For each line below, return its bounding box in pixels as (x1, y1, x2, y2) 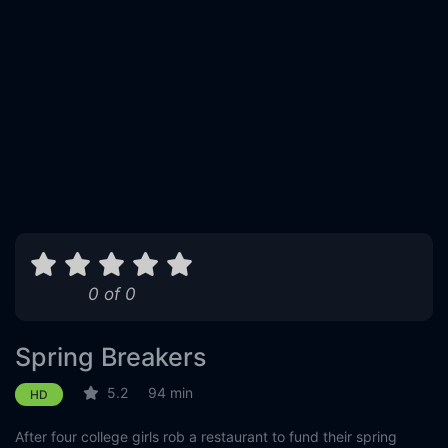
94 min (148, 384, 193, 402)
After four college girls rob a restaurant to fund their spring (15, 428, 397, 445)
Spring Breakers (15, 342, 207, 372)
